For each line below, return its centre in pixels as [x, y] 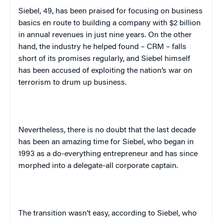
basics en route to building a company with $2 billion [110, 24]
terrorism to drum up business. [72, 83]
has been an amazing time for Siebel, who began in [106, 142]
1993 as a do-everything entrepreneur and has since [108, 154]
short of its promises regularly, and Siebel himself [104, 59]
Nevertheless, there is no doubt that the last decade [107, 131]
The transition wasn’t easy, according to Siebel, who [108, 214]
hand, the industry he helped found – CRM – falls [102, 47]
